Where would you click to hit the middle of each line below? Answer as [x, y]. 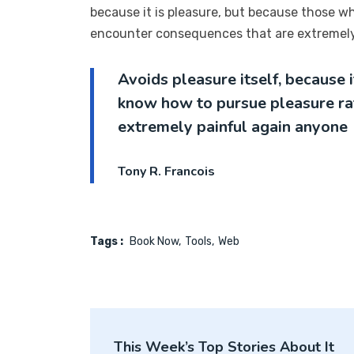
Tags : [107, 241]
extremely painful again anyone [233, 126]
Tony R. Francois [166, 171]
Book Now [154, 241]
